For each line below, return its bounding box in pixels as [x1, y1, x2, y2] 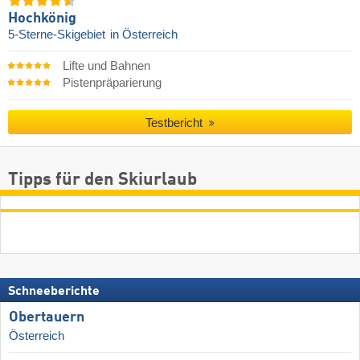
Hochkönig [8, 10, 76, 26]
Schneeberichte [8, 284, 100, 298]
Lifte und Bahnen [62, 59, 150, 72]
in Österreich [110, 27, 178, 41]
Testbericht [145, 116, 207, 130]
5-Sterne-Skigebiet [8, 27, 108, 41]
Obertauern [9, 309, 84, 325]
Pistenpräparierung [62, 76, 162, 89]
